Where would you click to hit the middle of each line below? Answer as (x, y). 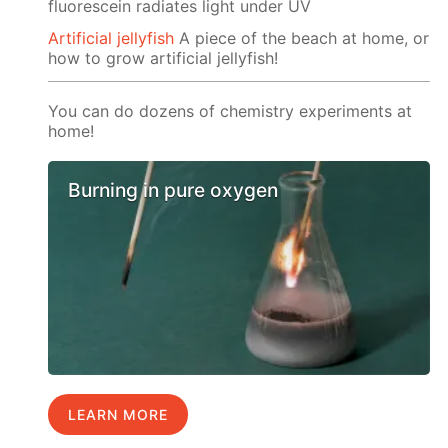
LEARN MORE (118, 415)
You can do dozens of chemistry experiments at (230, 111)
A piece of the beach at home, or (302, 38)
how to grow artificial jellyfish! (163, 58)
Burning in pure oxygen (173, 189)
